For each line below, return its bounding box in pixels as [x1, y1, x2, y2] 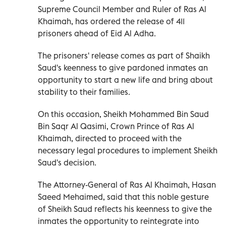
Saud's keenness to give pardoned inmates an [38, 63, 208, 73]
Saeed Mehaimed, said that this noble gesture [38, 192, 209, 202]
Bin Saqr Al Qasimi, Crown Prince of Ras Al [38, 121, 194, 132]
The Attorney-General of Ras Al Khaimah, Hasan [38, 180, 216, 190]
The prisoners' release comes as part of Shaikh [38, 50, 210, 61]
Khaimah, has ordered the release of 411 [38, 16, 185, 27]
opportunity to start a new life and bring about [38, 75, 213, 85]
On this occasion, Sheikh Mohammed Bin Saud [38, 109, 209, 120]
